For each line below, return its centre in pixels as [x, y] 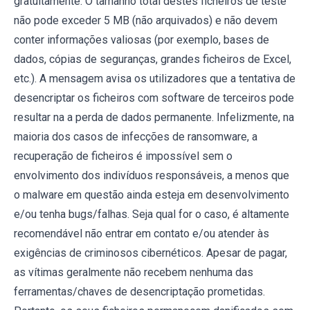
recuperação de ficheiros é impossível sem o [123, 156]
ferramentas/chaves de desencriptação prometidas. [139, 292]
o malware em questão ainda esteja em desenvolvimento [152, 195]
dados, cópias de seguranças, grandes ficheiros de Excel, [153, 59]
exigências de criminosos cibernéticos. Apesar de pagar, [151, 253]
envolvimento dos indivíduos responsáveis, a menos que [152, 175]
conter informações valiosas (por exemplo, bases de [142, 40]
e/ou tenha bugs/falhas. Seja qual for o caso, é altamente [152, 214]
